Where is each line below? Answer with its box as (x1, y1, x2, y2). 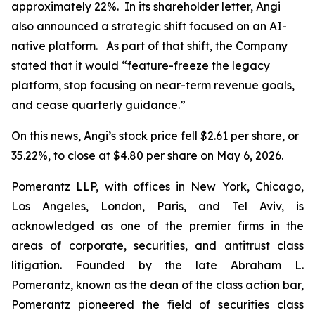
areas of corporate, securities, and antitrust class (11, 238, 304, 252)
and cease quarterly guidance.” (11, 98, 188, 112)
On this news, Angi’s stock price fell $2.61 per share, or (11, 129, 299, 143)
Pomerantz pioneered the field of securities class (11, 297, 304, 311)
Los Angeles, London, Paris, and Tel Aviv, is (11, 199, 304, 213)
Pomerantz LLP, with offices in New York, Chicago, (11, 179, 304, 193)
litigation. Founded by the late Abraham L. (11, 258, 304, 272)
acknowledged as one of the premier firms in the (11, 219, 304, 233)
